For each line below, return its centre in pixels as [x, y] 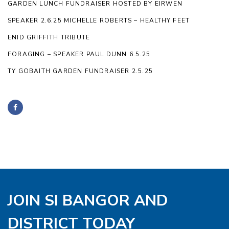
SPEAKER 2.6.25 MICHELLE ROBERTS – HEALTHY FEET [99, 20]
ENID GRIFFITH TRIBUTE [49, 37]
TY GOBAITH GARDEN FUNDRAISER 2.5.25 [80, 71]
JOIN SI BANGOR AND [88, 200]
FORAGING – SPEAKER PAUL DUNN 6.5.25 [79, 54]
